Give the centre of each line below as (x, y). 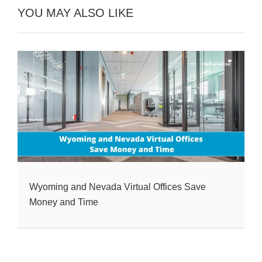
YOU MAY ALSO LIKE (75, 13)
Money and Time (64, 202)
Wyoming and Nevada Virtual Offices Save (118, 187)
